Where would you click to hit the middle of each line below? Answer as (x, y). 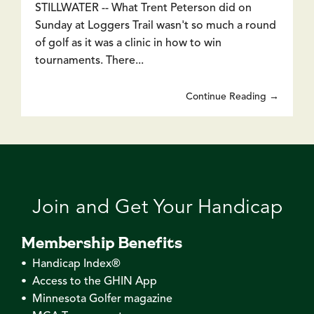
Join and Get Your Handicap (157, 208)
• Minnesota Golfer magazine (97, 299)
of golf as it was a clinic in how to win (128, 43)
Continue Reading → (232, 96)
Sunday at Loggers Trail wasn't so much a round (156, 26)
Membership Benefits (102, 241)
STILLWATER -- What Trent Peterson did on (143, 8)
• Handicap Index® (71, 264)
